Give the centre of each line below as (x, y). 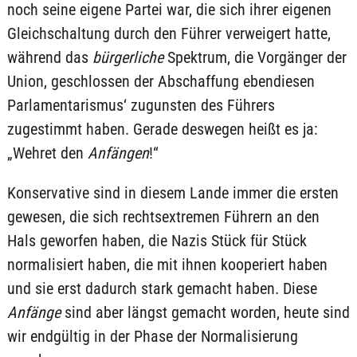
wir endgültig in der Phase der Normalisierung (152, 336)
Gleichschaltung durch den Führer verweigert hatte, (169, 33)
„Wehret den (47, 153)
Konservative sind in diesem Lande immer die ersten (173, 193)
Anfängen (118, 153)
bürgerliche (127, 57)
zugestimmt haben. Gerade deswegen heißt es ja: (162, 129)
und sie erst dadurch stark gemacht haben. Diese (162, 288)
